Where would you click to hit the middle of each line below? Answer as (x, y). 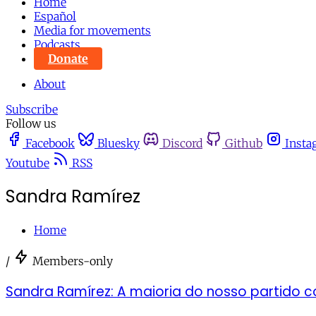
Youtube (28, 163)
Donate (68, 59)
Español (55, 16)
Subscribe (32, 109)
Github (244, 143)
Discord (182, 143)
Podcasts (57, 44)
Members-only (73, 261)
